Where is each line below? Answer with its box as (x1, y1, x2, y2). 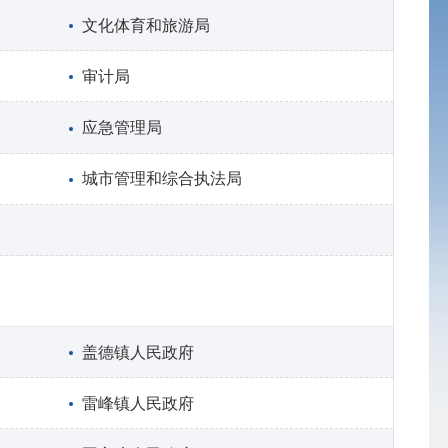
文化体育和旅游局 (82, 16, 211, 34)
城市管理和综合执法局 (82, 170, 243, 188)
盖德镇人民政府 (82, 343, 195, 361)
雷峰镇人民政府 (82, 394, 195, 412)
